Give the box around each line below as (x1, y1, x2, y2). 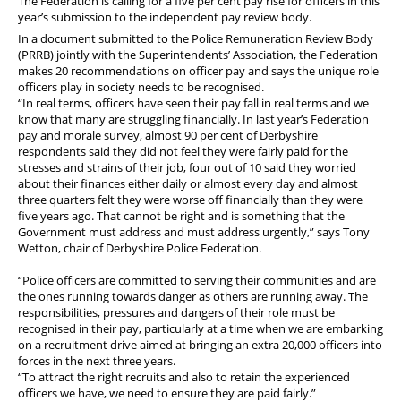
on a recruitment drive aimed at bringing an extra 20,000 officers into (18, 337, 382, 354)
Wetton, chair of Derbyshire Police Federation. (18, 240, 261, 257)
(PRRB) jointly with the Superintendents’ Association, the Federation (18, 47, 378, 64)
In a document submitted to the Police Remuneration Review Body (18, 30, 373, 47)
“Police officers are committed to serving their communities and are (18, 272, 376, 289)
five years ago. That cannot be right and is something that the (18, 208, 345, 225)
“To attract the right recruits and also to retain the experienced (18, 369, 350, 386)
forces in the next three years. (18, 353, 175, 370)
